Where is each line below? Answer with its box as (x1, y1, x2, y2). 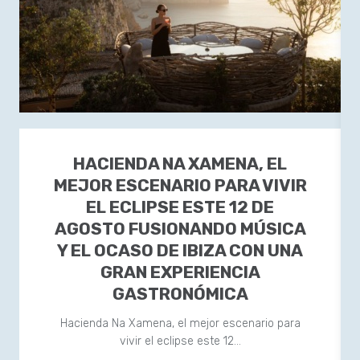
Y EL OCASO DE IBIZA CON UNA (57, 239, 304, 260)
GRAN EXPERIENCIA (100, 261, 260, 282)
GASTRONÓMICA (112, 283, 248, 304)
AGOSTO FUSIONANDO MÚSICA (54, 218, 306, 239)
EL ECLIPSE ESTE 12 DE (86, 196, 275, 217)
